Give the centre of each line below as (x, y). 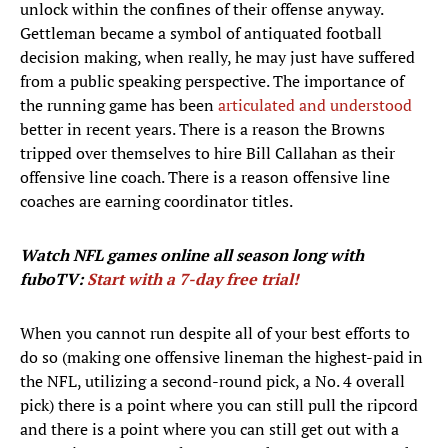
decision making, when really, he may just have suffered (217, 57)
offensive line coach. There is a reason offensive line (205, 177)
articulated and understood (315, 105)
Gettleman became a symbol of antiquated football (201, 33)
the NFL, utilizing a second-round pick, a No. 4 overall (212, 381)
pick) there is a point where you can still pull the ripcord (219, 405)
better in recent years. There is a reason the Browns (202, 129)
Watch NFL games (88, 255)
